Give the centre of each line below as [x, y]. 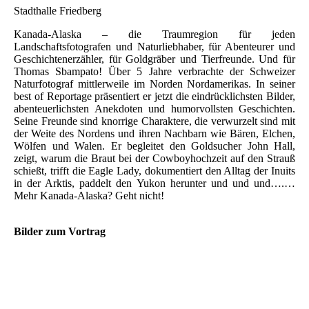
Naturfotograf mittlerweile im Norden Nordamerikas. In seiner [154, 84]
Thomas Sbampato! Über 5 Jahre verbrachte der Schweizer [154, 72]
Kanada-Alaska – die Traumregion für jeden [154, 34]
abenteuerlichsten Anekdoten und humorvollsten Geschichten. [154, 109]
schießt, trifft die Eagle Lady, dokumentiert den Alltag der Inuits [154, 171]
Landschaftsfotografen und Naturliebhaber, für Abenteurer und [154, 47]
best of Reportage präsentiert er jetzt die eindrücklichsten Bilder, [154, 97]
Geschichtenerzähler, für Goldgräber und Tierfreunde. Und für [154, 59]
